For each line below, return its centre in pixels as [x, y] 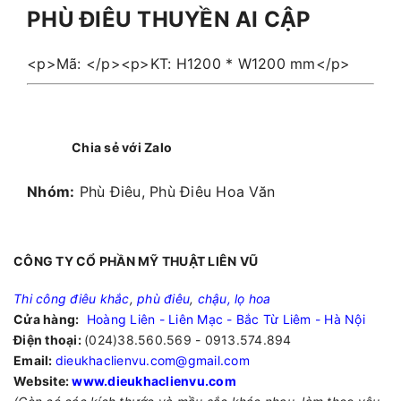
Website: [43, 380]
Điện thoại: [49, 339]
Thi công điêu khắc [72, 298]
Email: [34, 360]
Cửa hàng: [47, 319]
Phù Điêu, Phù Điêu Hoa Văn [177, 191]
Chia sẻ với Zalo [122, 148]
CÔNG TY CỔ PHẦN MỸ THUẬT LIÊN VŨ [136, 260]
